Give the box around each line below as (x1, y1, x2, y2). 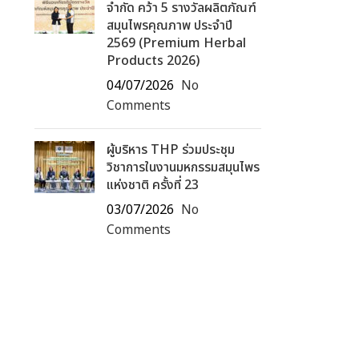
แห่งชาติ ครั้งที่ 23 (106, 175, 199, 195)
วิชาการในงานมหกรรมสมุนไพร (106, 158, 260, 177)
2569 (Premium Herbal (106, 34, 246, 53)
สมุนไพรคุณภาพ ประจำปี (106, 16, 232, 35)
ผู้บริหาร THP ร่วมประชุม (106, 140, 235, 159)
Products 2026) (106, 51, 200, 71)
